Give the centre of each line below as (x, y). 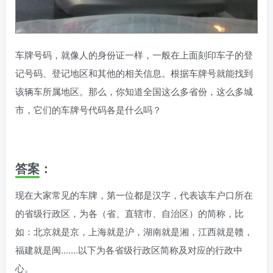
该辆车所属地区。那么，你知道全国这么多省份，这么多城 (134, 91)
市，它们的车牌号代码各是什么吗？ (88, 109)
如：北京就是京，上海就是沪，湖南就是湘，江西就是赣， (134, 231)
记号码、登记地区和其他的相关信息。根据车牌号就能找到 (134, 73)
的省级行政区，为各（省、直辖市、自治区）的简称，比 (129, 213)
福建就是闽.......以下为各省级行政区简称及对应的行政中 (129, 249)
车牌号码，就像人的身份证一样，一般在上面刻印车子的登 (134, 54)
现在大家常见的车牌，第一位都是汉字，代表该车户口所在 (134, 194)
